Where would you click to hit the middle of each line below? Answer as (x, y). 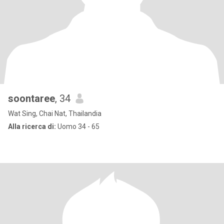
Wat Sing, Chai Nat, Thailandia (55, 113)
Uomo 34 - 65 (78, 126)
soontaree (31, 98)
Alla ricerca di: (32, 126)
